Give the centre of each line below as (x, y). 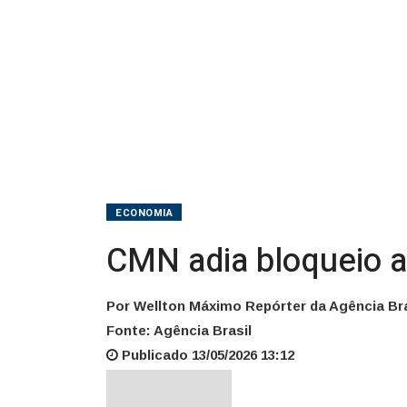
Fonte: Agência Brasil (179, 330)
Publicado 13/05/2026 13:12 (206, 354)
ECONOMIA (144, 213)
